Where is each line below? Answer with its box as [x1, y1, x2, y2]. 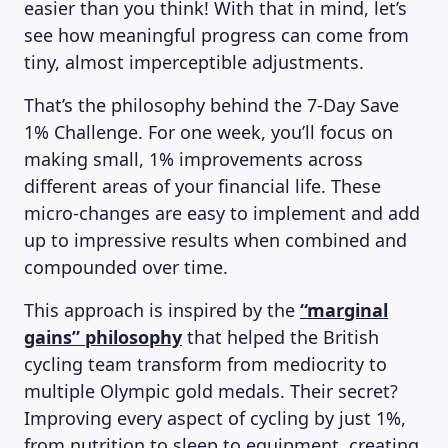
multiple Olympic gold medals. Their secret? [24, 379, 398, 403]
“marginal [300, 298, 388, 322]
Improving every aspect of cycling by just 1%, [24, 406, 406, 430]
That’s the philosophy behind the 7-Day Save [24, 93, 399, 117]
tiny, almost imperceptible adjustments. [24, 50, 364, 74]
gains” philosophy [24, 325, 182, 349]
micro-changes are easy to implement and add [24, 201, 420, 225]
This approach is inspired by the [24, 298, 300, 322]
